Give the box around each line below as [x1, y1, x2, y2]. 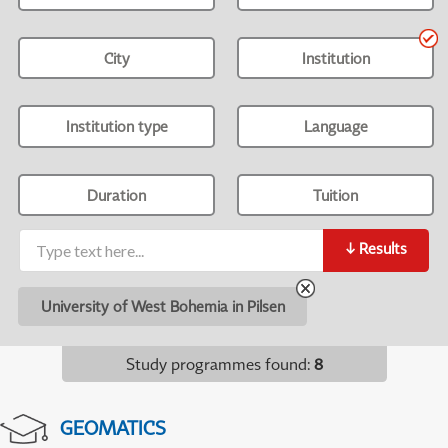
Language [303, 117, 368, 136]
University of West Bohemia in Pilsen [40, 296, 285, 315]
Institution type [65, 117, 168, 136]
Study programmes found [125, 353, 307, 374]
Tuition [313, 185, 359, 204]
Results [358, 239, 407, 258]
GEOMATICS [59, 415, 166, 439]
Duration [87, 185, 147, 204]
